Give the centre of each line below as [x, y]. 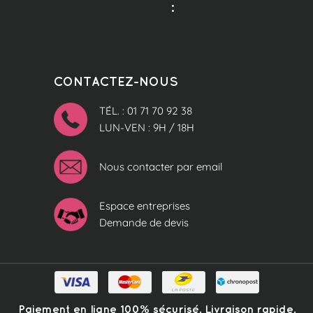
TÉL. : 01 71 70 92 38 [145, 110]
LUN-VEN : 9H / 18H [146, 127]
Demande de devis [144, 222]
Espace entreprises [144, 205]
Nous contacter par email [160, 166]
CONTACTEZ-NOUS [116, 81]
